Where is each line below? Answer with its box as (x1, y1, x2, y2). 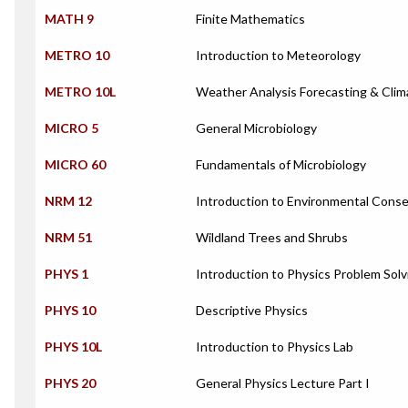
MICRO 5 (45, 120, 98, 136)
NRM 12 (45, 193, 92, 209)
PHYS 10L (45, 339, 102, 354)
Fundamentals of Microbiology (196, 157, 366, 172)
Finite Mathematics (196, 11, 305, 26)
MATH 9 (45, 11, 94, 26)
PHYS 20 (45, 375, 96, 391)
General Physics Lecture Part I (196, 375, 370, 391)
